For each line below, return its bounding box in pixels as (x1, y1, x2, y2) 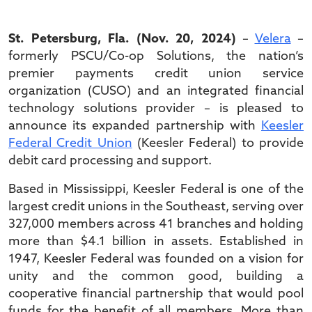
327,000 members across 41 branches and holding (8, 218, 304, 231)
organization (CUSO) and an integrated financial (8, 85, 304, 98)
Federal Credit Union (8, 137, 132, 150)
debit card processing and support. (8, 155, 212, 168)
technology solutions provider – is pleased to (8, 102, 304, 116)
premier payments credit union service (8, 68, 304, 81)
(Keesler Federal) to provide (132, 137, 304, 150)
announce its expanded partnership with (8, 120, 261, 133)
